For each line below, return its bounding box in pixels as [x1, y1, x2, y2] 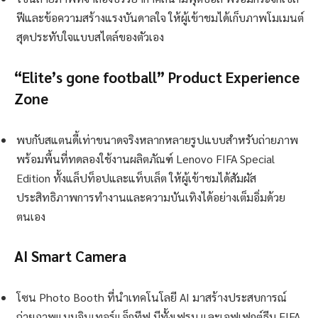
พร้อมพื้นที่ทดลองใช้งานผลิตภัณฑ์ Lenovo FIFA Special [16, 150, 275, 166]
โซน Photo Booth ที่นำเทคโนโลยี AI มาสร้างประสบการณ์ [16, 290, 287, 305]
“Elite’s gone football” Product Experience [14, 67, 300, 87]
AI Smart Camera [14, 246, 126, 266]
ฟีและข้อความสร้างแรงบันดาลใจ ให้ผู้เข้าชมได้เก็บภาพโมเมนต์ [16, 10, 304, 26]
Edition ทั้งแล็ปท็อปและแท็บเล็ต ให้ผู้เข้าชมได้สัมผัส [16, 170, 256, 185]
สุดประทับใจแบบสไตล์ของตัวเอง [16, 29, 164, 45]
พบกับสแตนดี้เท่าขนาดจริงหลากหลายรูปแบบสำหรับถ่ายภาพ [16, 131, 298, 147]
